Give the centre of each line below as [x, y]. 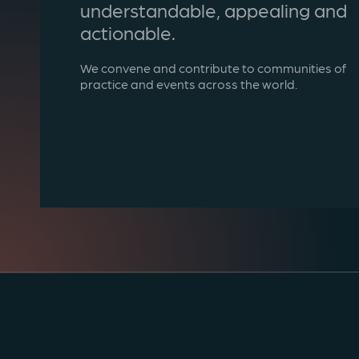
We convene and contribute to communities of [213, 68]
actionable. [128, 32]
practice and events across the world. [189, 84]
